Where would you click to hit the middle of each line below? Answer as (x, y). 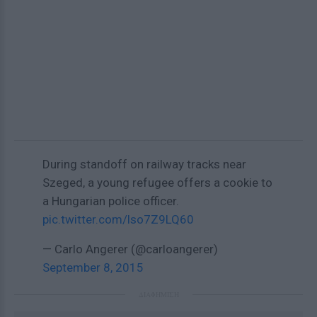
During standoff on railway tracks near (144, 164)
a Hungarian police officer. (111, 201)
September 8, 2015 (93, 267)
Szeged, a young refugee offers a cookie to (157, 183)
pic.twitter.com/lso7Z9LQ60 (118, 219)
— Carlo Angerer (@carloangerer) (130, 249)
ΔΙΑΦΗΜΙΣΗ (158, 294)
